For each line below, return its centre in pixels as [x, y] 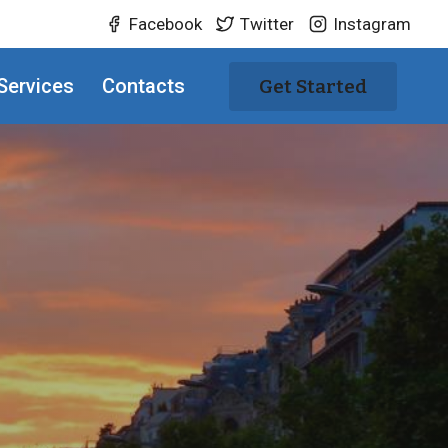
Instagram [371, 23]
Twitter [267, 23]
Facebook [166, 23]
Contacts [143, 86]
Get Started [313, 86]
